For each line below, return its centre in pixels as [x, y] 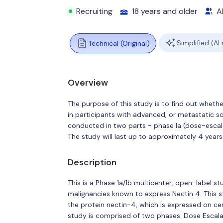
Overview [88, 83]
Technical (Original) [119, 43]
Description [92, 162]
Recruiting [95, 11]
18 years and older [165, 11]
